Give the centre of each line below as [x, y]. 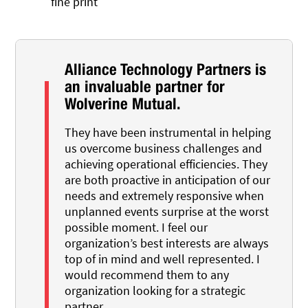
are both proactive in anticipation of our [168, 179]
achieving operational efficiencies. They [166, 164]
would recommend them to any [147, 274]
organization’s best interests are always [167, 243]
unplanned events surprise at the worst [167, 211]
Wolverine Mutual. [123, 104]
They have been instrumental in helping [168, 132]
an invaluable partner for [145, 87]
